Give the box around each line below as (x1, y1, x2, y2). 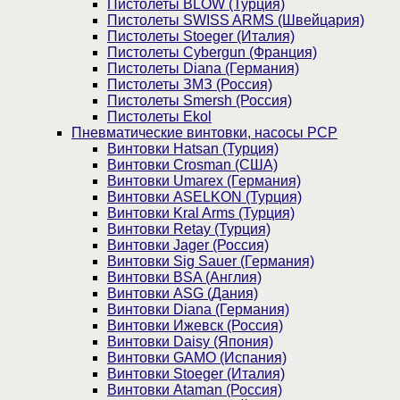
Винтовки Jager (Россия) (107, 237, 269, 254)
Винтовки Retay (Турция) (107, 221, 271, 237)
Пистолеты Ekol (107, 109, 212, 125)
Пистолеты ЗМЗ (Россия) (107, 77, 272, 93)
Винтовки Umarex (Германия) (107, 173, 301, 189)
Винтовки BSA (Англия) (107, 270, 262, 286)
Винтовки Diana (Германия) (107, 302, 289, 318)
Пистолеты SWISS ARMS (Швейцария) (107, 12, 364, 29)
